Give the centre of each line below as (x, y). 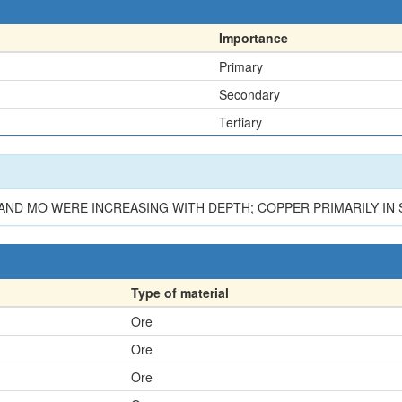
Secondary (249, 94)
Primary (241, 66)
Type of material (180, 293)
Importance (253, 38)
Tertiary (240, 122)
